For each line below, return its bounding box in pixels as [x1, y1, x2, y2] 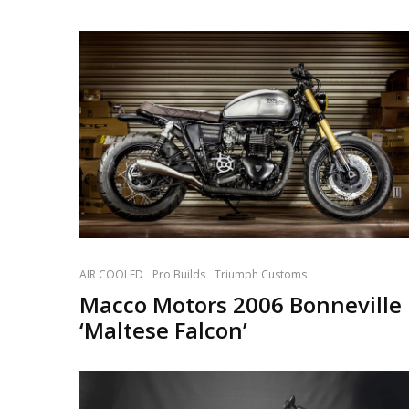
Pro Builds [152, 267, 205, 283]
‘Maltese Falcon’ [79, 315, 247, 346]
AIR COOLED [79, 267, 143, 283]
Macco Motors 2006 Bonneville [79, 289, 402, 320]
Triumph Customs [215, 267, 307, 283]
